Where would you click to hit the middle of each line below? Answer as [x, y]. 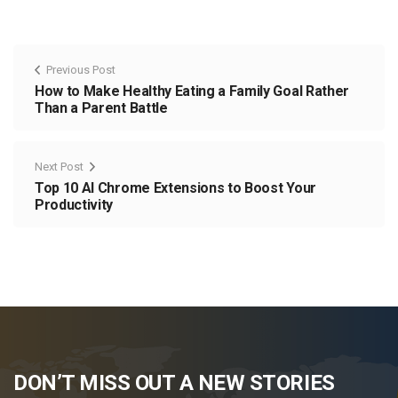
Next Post [59, 167]
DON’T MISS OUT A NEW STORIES [174, 383]
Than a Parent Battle [101, 108]
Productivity [74, 205]
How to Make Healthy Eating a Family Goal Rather [192, 92]
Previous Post [81, 70]
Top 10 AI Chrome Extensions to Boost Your [175, 188]
